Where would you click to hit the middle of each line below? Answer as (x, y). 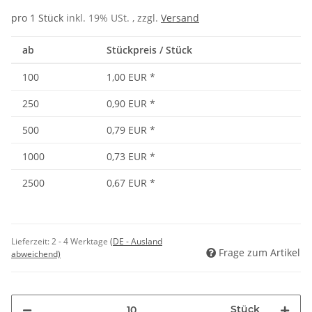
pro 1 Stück (37, 18)
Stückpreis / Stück (149, 50)
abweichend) (36, 254)
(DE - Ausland (136, 242)
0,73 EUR (127, 157)
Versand (180, 18)
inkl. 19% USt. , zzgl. (114, 18)
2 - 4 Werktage (81, 242)
